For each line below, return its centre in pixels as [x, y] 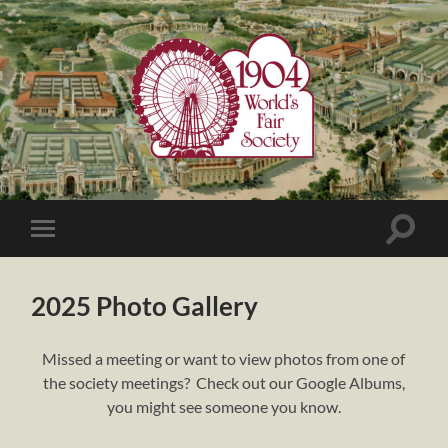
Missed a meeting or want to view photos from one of [224, 358]
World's [248, 188]
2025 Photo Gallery [145, 305]
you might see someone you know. [223, 406]
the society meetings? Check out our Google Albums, [223, 382]
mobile [70, 259]
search [422, 251]
